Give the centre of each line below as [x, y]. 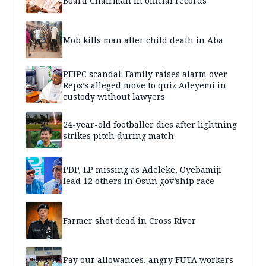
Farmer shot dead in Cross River [129, 220]
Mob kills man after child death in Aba [143, 40]
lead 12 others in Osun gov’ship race [139, 181]
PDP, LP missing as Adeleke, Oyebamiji [142, 170]
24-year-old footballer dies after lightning [150, 125]
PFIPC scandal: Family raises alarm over [145, 74]
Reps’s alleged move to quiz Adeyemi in [145, 85]
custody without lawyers [114, 96]
